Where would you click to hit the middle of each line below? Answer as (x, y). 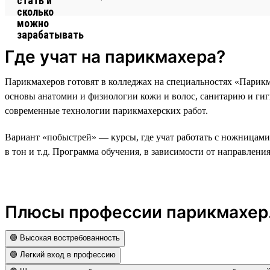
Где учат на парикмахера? (115, 56)
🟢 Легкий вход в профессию (63, 254)
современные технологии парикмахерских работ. (106, 110)
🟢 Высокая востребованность (65, 237)
